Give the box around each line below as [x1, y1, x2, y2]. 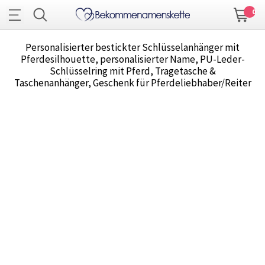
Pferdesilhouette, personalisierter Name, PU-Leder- [20, 53, 245, 66]
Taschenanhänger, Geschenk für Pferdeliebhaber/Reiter [14, 76, 251, 90]
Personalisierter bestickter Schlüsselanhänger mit [25, 41, 240, 54]
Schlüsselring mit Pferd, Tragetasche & [49, 64, 216, 78]
